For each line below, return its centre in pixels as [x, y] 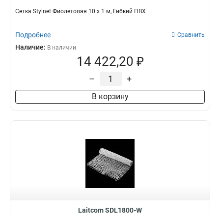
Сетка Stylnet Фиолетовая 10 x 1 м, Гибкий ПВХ [81, 11]
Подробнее [33, 35]
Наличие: [31, 47]
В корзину [110, 96]
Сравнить [191, 35]
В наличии [62, 48]
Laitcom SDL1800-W [110, 210]
